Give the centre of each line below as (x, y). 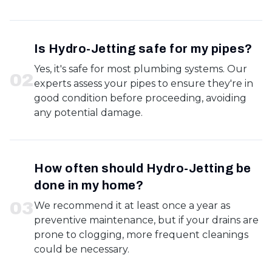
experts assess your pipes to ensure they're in (144, 83)
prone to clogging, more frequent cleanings (141, 235)
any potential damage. (88, 113)
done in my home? (89, 185)
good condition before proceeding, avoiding (140, 98)
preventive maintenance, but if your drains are (146, 220)
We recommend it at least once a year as (132, 206)
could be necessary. (82, 249)
